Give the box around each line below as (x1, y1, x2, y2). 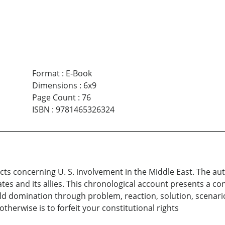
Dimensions (32, 80, 77, 91)
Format (32, 68, 60, 79)
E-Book (65, 68, 92, 79)
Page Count (32, 92, 76, 103)
